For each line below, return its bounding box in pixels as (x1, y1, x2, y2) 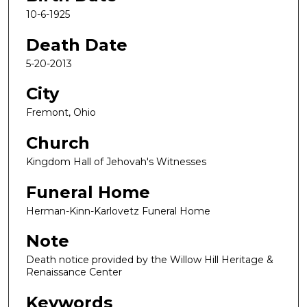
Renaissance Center (26, 266, 122, 279)
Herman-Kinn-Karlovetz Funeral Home (26, 204, 210, 217)
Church (26, 133, 90, 153)
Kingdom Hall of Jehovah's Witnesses (26, 156, 206, 169)
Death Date (26, 34, 127, 55)
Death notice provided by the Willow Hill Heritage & (26, 254, 273, 267)
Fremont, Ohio (26, 106, 96, 119)
